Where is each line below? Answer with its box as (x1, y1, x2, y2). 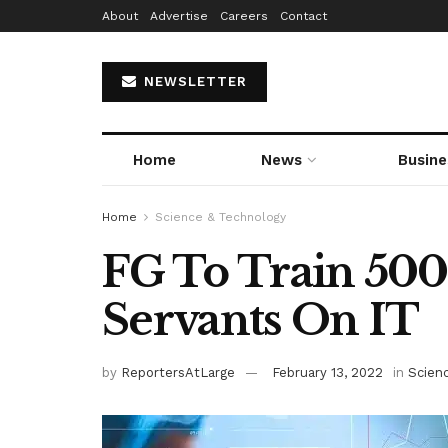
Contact (280, 9, 327, 23)
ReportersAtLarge (121, 364, 235, 380)
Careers (220, 9, 268, 23)
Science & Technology (155, 210, 286, 224)
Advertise (150, 9, 208, 23)
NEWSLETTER (139, 74, 247, 89)
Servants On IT (102, 294, 419, 346)
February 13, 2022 (272, 364, 383, 380)
